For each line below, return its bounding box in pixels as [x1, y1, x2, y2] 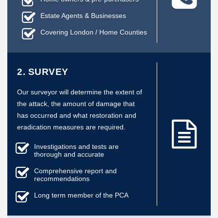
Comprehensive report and [34, 167, 117, 175]
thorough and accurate [34, 150, 104, 158]
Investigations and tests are [34, 143, 119, 150]
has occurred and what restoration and [17, 111, 136, 119]
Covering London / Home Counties [40, 28, 147, 36]
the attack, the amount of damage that [17, 100, 135, 108]
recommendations [34, 175, 90, 182]
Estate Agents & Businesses [40, 12, 126, 19]
